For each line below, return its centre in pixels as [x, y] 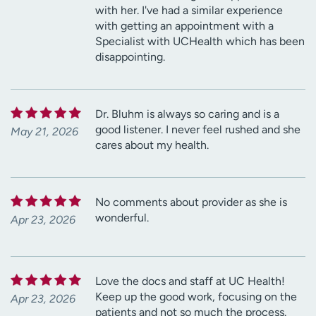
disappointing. [130, 56]
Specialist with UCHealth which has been [200, 41]
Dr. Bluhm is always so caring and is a [187, 114]
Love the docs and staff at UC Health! [190, 281]
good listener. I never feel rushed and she [198, 129]
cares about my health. [152, 145]
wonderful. [122, 217]
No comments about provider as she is [191, 202]
